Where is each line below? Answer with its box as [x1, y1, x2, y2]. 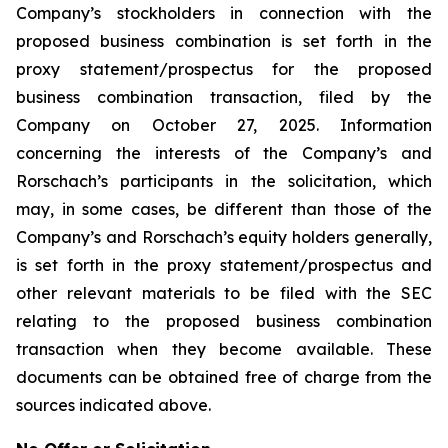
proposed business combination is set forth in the [16, 31, 432, 51]
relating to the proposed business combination [16, 311, 432, 331]
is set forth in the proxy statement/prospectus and [16, 255, 432, 275]
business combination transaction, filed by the [16, 87, 432, 107]
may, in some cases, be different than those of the [16, 199, 432, 219]
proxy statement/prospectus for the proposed [16, 59, 432, 79]
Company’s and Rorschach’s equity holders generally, [16, 227, 432, 247]
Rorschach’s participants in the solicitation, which [16, 171, 432, 191]
